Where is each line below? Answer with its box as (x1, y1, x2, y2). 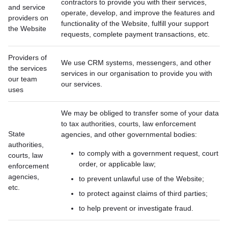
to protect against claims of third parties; (79, 189, 208, 197)
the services (8, 64, 47, 72)
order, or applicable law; (79, 160, 156, 168)
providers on (8, 14, 48, 22)
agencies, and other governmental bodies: (61, 130, 197, 138)
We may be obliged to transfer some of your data (61, 109, 219, 117)
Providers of (8, 53, 47, 62)
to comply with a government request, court (79, 149, 218, 157)
